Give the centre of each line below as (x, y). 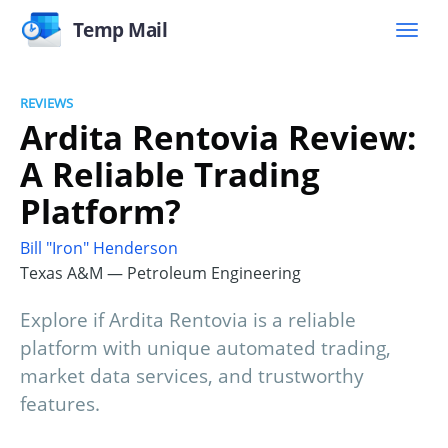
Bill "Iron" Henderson (99, 248)
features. (60, 404)
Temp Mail (120, 29)
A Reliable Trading (170, 174)
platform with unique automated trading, (205, 348)
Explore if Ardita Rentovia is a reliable (188, 320)
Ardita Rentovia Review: (218, 137)
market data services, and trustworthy (192, 376)
